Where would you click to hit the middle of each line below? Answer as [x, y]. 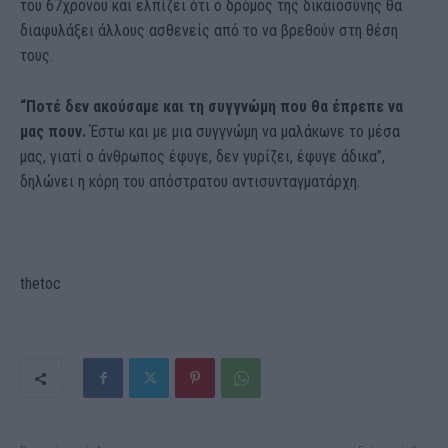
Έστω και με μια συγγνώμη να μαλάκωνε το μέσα [245, 132]
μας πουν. [55, 132]
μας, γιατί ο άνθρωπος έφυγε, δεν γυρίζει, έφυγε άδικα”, [202, 157]
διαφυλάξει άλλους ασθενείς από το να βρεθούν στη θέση [209, 31]
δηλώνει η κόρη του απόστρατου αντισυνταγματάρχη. [190, 182]
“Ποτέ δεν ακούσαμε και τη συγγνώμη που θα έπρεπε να [211, 107]
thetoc [40, 284]
